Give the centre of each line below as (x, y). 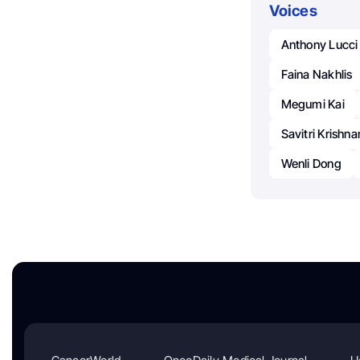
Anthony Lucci (319, 44)
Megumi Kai (313, 104)
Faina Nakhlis (317, 74)
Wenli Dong (311, 163)
